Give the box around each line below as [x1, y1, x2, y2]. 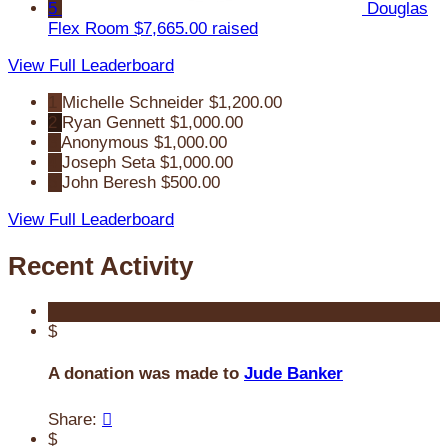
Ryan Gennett [62, 113, 165, 133]
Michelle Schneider [62, 93, 204, 113]
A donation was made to [48, 364, 244, 384]
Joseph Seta [62, 153, 155, 173]
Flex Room [48, 19, 129, 39]
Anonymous [61, 133, 149, 153]
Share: [48, 410, 102, 430]
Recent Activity [8, 251, 193, 280]
